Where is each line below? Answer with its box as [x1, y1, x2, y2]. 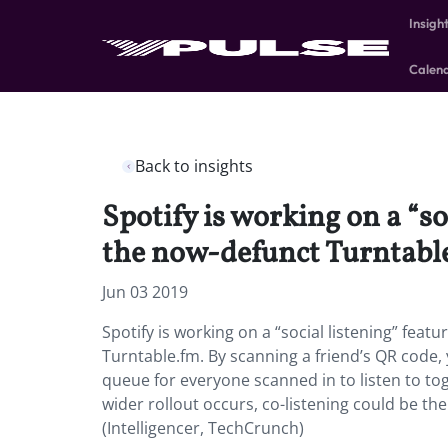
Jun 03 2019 [102, 281, 188, 303]
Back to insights [135, 155, 253, 177]
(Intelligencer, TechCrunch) [102, 417, 304, 439]
